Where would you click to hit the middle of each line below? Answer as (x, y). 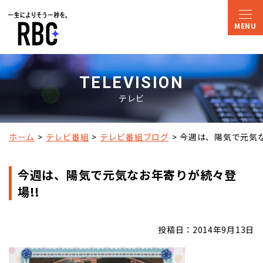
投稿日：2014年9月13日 (206, 229)
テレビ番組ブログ (134, 136)
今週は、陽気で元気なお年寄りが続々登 (127, 174)
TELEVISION (131, 82)
